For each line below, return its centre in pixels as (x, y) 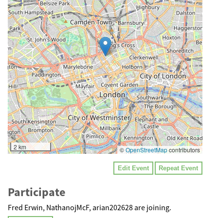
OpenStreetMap (146, 149)
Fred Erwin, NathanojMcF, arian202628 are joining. (90, 207)
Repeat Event (179, 168)
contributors (184, 149)
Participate (36, 192)
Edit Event (134, 168)
